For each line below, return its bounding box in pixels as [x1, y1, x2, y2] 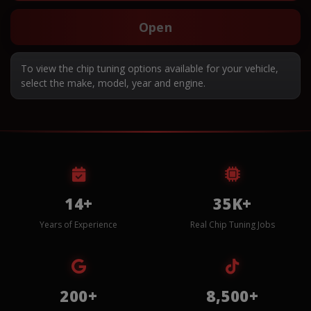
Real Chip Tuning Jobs [190, 218, 275, 230]
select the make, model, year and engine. [21, 76, 205, 90]
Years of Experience [40, 218, 118, 230]
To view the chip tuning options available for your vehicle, [21, 61, 278, 75]
